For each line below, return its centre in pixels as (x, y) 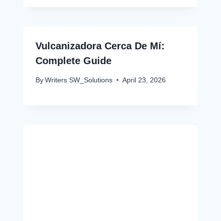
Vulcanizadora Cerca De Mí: (100, 46)
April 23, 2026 (144, 80)
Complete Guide (74, 61)
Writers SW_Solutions (79, 80)
